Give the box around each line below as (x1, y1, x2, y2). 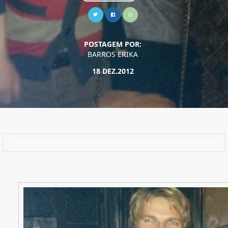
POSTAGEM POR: (84, 39, 142, 49)
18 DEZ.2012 (92, 66, 134, 76)
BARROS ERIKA (88, 49, 138, 59)
